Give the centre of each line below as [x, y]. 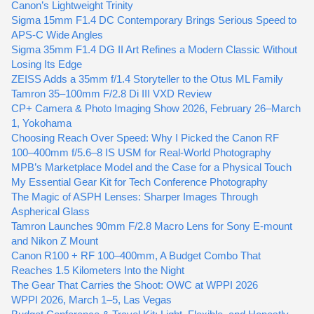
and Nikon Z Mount [55, 241]
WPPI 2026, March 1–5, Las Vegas [91, 300]
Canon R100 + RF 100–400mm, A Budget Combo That [136, 255]
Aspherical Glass [50, 211]
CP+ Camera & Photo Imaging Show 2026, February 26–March [156, 108]
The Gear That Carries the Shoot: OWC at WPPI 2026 [135, 285]
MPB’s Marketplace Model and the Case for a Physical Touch [151, 167]
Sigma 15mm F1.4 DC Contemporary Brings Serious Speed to [154, 20]
